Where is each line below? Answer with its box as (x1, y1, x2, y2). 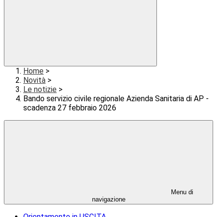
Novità (23, 76, 46, 85)
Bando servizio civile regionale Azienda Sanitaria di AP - (23, 94, 209, 104)
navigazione (92, 196, 125, 203)
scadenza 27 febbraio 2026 (23, 103, 116, 113)
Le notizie (23, 85, 57, 94)
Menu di (169, 188, 193, 196)
